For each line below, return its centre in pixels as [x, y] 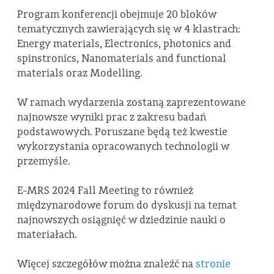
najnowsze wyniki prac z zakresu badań [112, 117]
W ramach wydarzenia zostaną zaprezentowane [131, 102]
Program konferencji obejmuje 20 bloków [117, 14]
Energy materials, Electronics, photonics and [124, 43]
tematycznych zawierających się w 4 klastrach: [129, 29]
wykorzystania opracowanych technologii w [123, 146]
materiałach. [47, 234]
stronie [213, 264]
